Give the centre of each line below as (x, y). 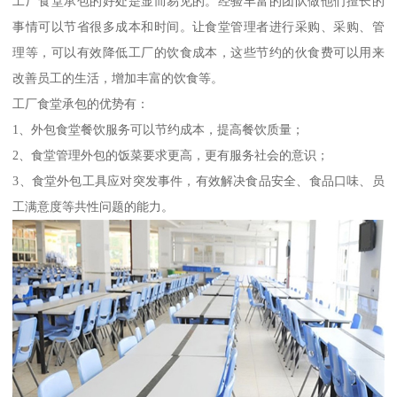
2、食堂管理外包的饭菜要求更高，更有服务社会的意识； (171, 155)
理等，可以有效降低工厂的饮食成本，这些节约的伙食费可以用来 (198, 52)
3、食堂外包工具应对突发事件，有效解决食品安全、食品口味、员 (198, 180)
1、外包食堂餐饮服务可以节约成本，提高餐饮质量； (159, 129)
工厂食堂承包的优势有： (81, 103)
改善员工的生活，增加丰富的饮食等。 (118, 78)
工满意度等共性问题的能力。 (93, 206)
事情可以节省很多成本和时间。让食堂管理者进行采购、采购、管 (198, 26)
